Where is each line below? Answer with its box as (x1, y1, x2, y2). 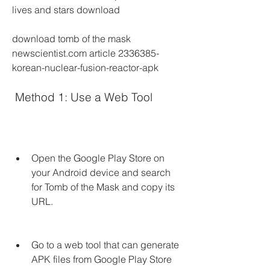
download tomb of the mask (12, 33, 131, 45)
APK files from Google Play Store (31, 253, 172, 265)
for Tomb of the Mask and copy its (31, 181, 175, 193)
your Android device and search (31, 166, 171, 178)
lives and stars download (12, 4, 120, 16)
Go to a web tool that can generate (31, 239, 179, 251)
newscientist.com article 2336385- (12, 47, 159, 59)
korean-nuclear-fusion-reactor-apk (12, 61, 159, 74)
